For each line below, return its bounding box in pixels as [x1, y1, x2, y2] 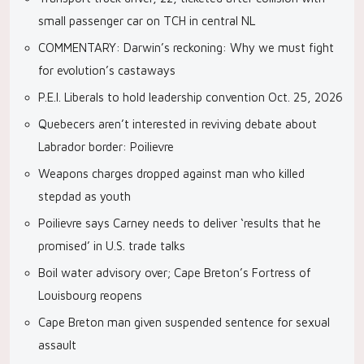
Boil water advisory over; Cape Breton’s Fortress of [38, 266, 311, 279]
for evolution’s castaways [38, 63, 175, 77]
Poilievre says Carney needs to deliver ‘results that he [38, 216, 321, 230]
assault [38, 338, 76, 352]
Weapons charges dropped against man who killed [38, 167, 305, 180]
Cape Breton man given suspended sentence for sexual [38, 315, 330, 329]
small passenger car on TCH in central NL [38, 14, 255, 28]
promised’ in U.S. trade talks [38, 239, 185, 253]
